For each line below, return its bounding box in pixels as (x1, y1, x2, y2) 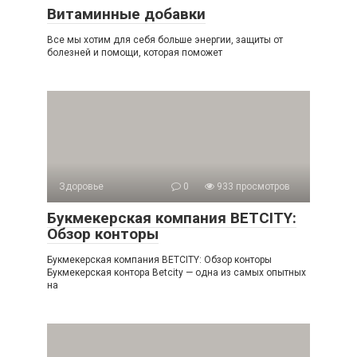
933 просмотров (214, 181, 290, 193)
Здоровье (59, 181, 104, 193)
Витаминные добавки (47, 5, 206, 24)
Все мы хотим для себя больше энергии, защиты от (47, 34, 283, 46)
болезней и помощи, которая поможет (47, 47, 222, 59)
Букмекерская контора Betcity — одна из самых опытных (47, 267, 306, 279)
